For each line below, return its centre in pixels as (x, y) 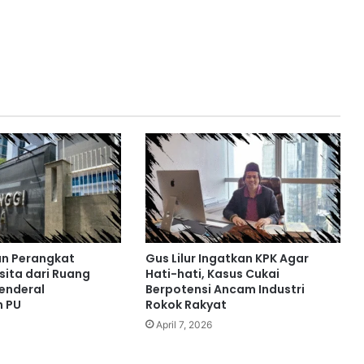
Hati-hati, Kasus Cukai (212, 274)
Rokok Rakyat (186, 305)
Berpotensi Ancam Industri (225, 290)
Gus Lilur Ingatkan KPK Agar (227, 259)
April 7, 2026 (184, 325)
